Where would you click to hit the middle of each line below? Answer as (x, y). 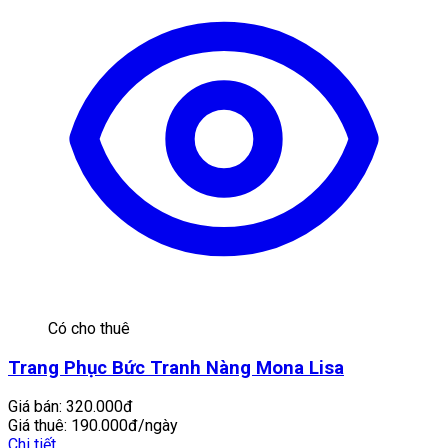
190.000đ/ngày (124, 426)
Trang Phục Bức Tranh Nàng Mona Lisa (176, 367)
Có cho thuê (89, 328)
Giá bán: (35, 407)
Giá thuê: (37, 426)
